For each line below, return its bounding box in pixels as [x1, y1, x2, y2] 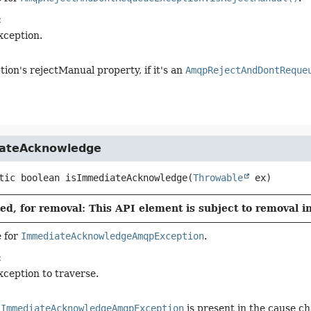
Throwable [192, 172, 243, 183]
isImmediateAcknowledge [65, 172, 187, 183]
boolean [20, 172, 60, 183]
